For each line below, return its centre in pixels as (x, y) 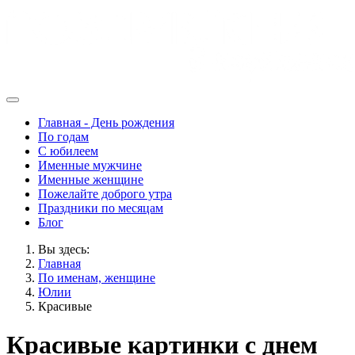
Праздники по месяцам (101, 208)
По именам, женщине (97, 278)
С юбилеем (68, 151)
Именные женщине (91, 179)
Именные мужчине (90, 165)
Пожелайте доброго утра (105, 194)
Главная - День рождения (106, 122)
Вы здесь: (67, 249)
